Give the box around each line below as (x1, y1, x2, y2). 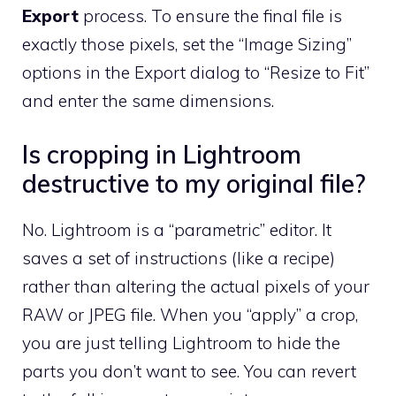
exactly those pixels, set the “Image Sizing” (22, 33, 352, 55)
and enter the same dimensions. (22, 89, 274, 111)
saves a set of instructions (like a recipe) (22, 247, 335, 270)
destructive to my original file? (22, 168, 365, 200)
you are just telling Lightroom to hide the (22, 332, 340, 354)
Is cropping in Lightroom (22, 139, 301, 171)
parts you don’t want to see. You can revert (22, 361, 356, 383)
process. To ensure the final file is (79, 4, 342, 27)
